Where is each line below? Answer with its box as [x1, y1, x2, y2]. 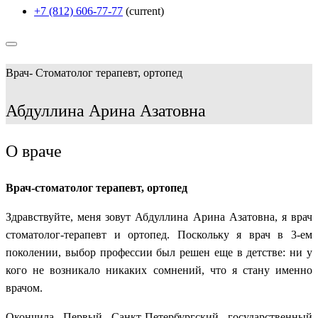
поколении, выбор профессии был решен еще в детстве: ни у [6, 246, 312, 259]
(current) [126, 5, 164, 17]
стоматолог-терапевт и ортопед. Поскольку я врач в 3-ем [6, 229, 312, 241]
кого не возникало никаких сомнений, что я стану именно [6, 264, 312, 277]
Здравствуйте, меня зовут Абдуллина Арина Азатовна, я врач [6, 211, 312, 224]
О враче [6, 142, 62, 161]
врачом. [6, 282, 43, 295]
